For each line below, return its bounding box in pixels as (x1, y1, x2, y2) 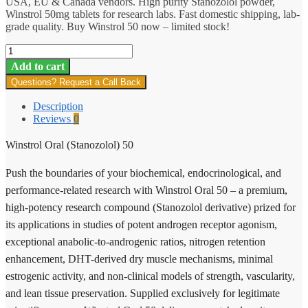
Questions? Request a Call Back (11, 76, 141, 87)
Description (33, 100, 83, 112)
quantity (5, 92, 40, 104)
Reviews (33, 112, 74, 124)
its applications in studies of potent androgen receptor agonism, (5, 218, 277, 230)
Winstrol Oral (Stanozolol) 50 (5, 138, 133, 151)
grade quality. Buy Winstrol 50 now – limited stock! (5, 20, 230, 32)
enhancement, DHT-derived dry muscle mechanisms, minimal (5, 252, 273, 265)
